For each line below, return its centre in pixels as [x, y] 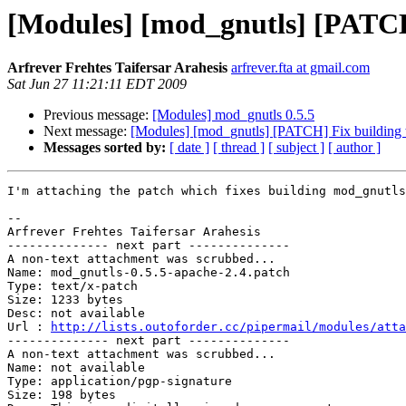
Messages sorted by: [105, 148]
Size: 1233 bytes [65, 300]
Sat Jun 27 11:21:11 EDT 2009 [97, 84]
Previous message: [98, 115]
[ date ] [189, 148]
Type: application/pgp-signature [120, 382]
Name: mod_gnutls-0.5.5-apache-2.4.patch [149, 273]
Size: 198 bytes [62, 395]
